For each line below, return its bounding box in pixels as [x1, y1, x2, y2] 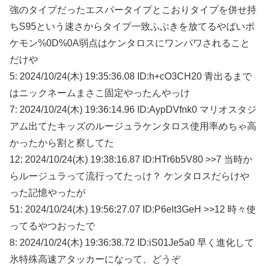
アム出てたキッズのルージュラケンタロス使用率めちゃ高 [9, 121, 256, 131]
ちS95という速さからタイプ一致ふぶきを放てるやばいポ [9, 21, 255, 31]
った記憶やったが [9, 187, 85, 198]
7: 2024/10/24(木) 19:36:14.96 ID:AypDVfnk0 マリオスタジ [9, 104, 256, 115]
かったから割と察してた [9, 137, 114, 148]
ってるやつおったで [9, 220, 95, 231]
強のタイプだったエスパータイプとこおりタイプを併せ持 [9, 4, 256, 15]
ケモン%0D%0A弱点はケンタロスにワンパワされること [9, 37, 250, 48]
